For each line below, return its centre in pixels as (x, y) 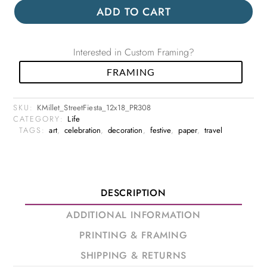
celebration (83, 131)
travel (213, 131)
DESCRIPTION (133, 193)
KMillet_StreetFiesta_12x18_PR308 (94, 108)
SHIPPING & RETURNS (133, 256)
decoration (125, 131)
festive (161, 131)
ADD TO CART (133, 12)
